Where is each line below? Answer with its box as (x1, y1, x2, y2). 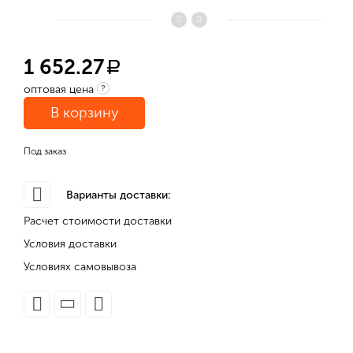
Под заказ (24, 146, 66, 157)
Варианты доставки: (66, 188, 170, 202)
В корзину (50, 104, 118, 121)
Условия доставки (24, 237, 117, 251)
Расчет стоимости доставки (24, 214, 172, 228)
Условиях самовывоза (24, 260, 136, 273)
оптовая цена (24, 83, 94, 96)
